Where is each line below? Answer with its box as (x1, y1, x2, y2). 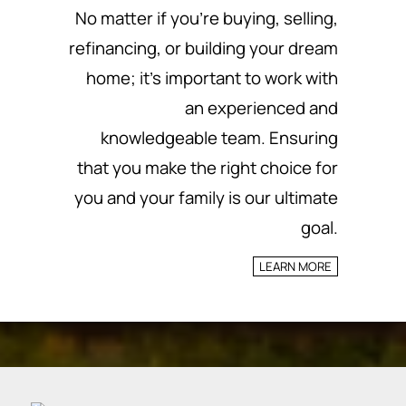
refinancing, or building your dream (69, 36, 338, 60)
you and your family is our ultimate (74, 186, 338, 209)
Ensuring (269, 126, 338, 150)
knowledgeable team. (101, 126, 269, 150)
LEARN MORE (259, 258, 332, 275)
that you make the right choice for (77, 156, 338, 179)
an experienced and (185, 96, 338, 120)
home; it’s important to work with (86, 66, 338, 90)
